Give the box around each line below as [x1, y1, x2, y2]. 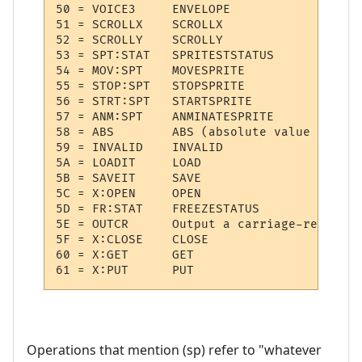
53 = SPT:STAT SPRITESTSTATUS [56, 48, 158, 63]
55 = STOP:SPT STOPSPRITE [56, 79, 158, 94]
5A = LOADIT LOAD [56, 156, 151, 170]
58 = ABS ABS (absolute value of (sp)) [56, 125, 151, 140]
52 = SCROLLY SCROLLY [56, 33, 151, 48]
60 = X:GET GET [56, 248, 151, 263]
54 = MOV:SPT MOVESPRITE [56, 64, 151, 78]
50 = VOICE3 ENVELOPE [56, 2, 151, 17]
